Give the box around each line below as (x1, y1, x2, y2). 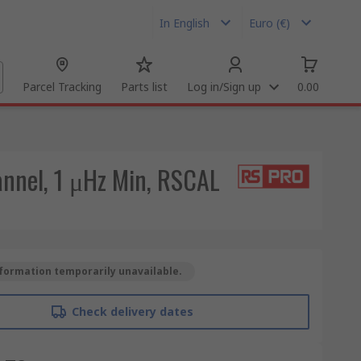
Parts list (121, 79, 168, 94)
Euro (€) (249, 15, 290, 31)
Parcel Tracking (23, 79, 102, 94)
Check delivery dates (71, 304, 193, 319)
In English (160, 15, 210, 31)
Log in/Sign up (187, 79, 261, 94)
